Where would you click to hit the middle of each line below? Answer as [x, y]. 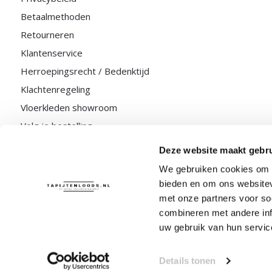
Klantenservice [51, 53]
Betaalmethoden [55, 16]
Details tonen [188, 261]
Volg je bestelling [56, 126]
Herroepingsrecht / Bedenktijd [85, 71]
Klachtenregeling [55, 89]
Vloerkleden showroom [69, 107]
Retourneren [47, 35]
